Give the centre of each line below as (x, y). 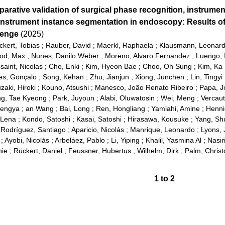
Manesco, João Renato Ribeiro (144, 87)
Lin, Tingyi (206, 77)
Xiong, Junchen (159, 77)
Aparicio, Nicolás (97, 129)
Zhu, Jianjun (109, 77)
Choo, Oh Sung (167, 66)
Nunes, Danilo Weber (65, 55)
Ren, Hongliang (120, 108)
